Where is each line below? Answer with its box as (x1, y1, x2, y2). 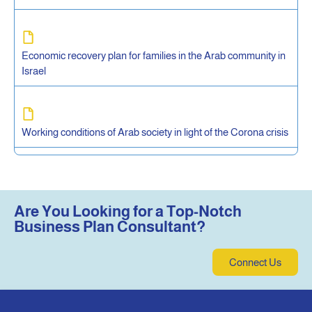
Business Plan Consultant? (14, 217, 205, 235)
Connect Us (229, 256, 281, 268)
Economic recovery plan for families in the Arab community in (22, 49, 286, 61)
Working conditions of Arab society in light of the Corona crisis (22, 125, 288, 138)
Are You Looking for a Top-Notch (14, 202, 242, 220)
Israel (22, 64, 46, 77)
